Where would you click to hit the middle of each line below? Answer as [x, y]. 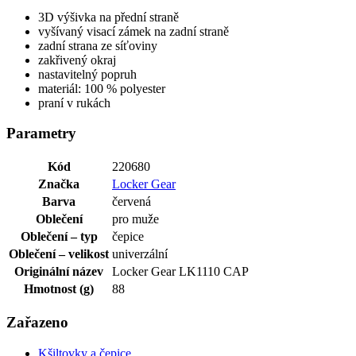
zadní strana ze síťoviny [98, 45]
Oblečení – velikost [59, 254]
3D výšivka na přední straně [108, 17]
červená [132, 202]
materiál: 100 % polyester [102, 88]
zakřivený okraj [77, 60]
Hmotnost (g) [59, 289]
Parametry [41, 133]
